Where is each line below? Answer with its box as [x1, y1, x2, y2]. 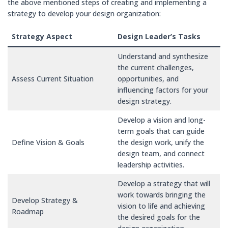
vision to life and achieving [118, 201, 205, 211]
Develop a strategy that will [118, 179, 210, 188]
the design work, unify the [118, 137, 204, 147]
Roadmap [12, 207, 44, 216]
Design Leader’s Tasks [118, 32, 201, 41]
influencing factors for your [118, 85, 208, 95]
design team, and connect [118, 149, 205, 158]
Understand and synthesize [118, 51, 208, 61]
